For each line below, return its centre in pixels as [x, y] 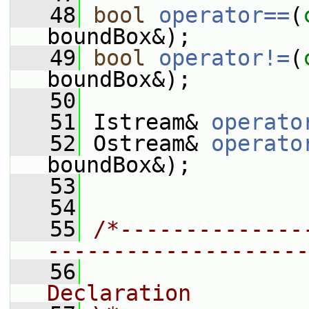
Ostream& [146, 143]
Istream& [146, 122]
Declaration [119, 293]
